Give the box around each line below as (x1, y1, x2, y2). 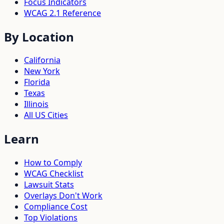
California (24, 54, 60, 66)
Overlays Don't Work (24, 190, 102, 201)
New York (24, 65, 60, 77)
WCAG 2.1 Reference (24, 7, 101, 18)
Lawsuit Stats (24, 179, 74, 190)
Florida (24, 76, 50, 88)
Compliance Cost (24, 201, 87, 212)
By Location (4, 28, 74, 45)
